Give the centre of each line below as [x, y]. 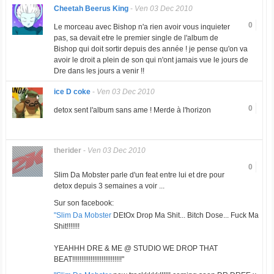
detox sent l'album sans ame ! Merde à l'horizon [132, 110]
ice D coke [72, 92]
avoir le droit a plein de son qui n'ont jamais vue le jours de [151, 60]
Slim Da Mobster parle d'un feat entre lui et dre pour [139, 175]
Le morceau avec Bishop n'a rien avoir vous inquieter [142, 27]
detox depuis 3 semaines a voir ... [109, 186]
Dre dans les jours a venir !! [99, 71]
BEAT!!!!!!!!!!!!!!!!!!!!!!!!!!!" [89, 260]
